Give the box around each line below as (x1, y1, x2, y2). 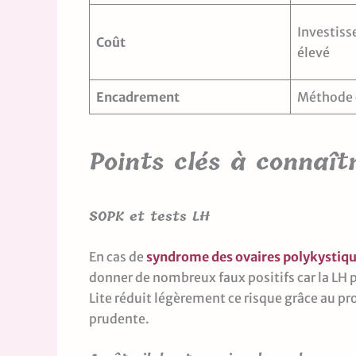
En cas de (89, 248, 146, 265)
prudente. (89, 310, 149, 327)
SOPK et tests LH (89, 205, 210, 227)
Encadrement (96, 88, 180, 105)
